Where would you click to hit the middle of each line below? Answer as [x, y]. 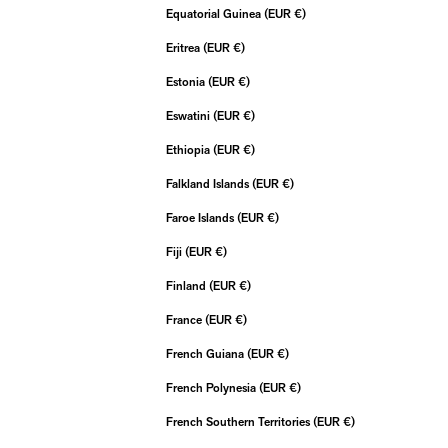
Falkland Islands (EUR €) [288, 185]
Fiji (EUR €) [221, 253]
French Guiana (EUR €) [283, 355]
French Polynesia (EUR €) [295, 389]
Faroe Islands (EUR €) [273, 219]
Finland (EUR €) [245, 287]
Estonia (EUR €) [244, 83]
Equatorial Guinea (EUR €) [300, 15]
